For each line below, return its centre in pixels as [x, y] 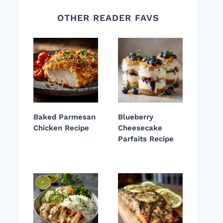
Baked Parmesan [64, 117]
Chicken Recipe [61, 128]
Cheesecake [140, 128]
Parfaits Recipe [146, 139]
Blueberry [136, 117]
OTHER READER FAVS [108, 18]
